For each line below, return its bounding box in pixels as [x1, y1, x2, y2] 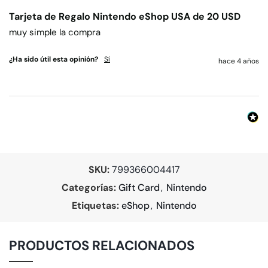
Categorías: [61, 181, 116, 194]
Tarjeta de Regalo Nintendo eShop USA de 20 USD [9, 10, 240, 23]
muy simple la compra [9, 26, 100, 39]
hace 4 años [218, 56, 259, 66]
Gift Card [118, 181, 160, 194]
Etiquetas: [71, 199, 119, 212]
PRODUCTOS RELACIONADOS [9, 237, 194, 255]
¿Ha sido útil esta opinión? [9, 54, 98, 65]
